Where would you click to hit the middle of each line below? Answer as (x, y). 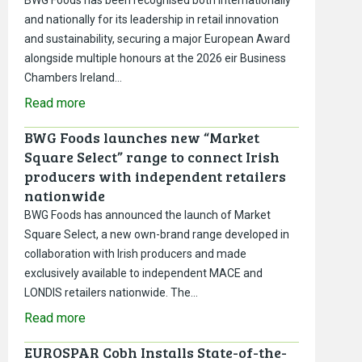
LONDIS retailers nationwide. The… (111, 292)
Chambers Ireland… (73, 77)
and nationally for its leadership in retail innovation (152, 19)
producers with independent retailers (155, 176)
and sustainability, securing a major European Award (157, 38)
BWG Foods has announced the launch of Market (147, 215)
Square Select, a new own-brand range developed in (157, 234)
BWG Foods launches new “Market (142, 137)
